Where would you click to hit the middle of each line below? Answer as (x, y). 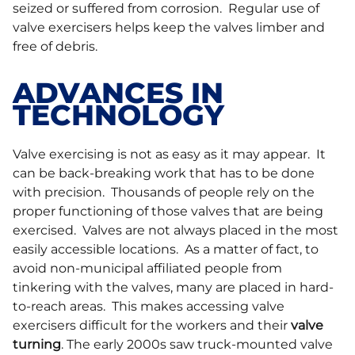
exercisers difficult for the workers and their (152, 326)
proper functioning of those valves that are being (168, 212)
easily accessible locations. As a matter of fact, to (166, 250)
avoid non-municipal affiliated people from (147, 269)
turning (37, 345)
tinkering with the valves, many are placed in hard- (173, 288)
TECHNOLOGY (118, 115)
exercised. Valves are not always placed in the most (176, 231)
